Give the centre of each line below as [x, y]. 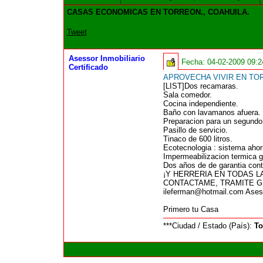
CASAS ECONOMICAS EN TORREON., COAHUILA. [158, 12]
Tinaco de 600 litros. [198, 139]
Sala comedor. [187, 95]
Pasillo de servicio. [195, 130]
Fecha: [194, 62]
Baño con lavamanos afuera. [212, 113]
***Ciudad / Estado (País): [208, 226]
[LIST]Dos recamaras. [200, 86]
